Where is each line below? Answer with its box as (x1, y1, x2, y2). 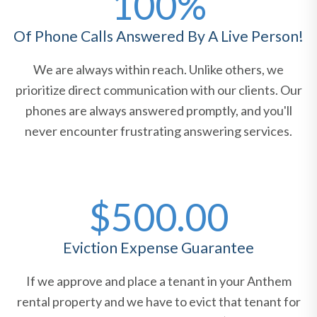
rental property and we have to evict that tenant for (16, 294, 301, 310)
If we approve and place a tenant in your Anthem (25, 273, 292, 289)
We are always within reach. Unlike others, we (33, 62, 284, 78)
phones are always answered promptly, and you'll (25, 103, 292, 119)
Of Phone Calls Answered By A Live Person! (13, 27, 304, 46)
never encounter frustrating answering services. (25, 123, 292, 139)
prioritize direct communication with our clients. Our (15, 82, 302, 98)
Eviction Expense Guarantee (63, 238, 254, 258)
